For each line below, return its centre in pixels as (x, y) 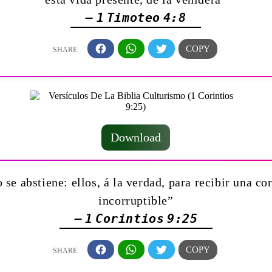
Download (136, 137)
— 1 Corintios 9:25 (136, 218)
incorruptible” (136, 200)
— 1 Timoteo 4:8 (136, 17)
